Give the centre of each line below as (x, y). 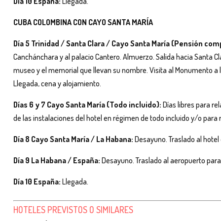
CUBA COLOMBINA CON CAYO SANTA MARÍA (83, 22)
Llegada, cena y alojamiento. (57, 83)
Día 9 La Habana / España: (57, 160)
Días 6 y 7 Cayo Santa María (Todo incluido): (87, 104)
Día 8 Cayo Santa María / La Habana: (73, 139)
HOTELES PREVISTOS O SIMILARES (73, 209)
